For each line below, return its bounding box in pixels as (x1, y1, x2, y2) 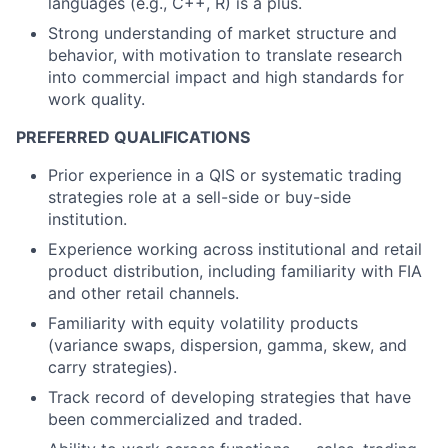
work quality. (48, 89, 145, 109)
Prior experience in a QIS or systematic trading (48, 165, 402, 185)
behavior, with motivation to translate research (48, 45, 402, 65)
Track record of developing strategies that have (48, 387, 411, 407)
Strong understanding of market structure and (48, 23, 397, 43)
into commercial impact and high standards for (48, 67, 404, 87)
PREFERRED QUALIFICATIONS (16, 127, 250, 147)
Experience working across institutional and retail (48, 239, 422, 259)
